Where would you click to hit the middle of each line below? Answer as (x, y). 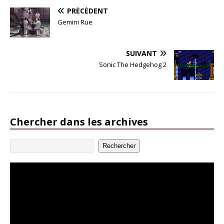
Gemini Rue (75, 22)
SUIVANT (141, 53)
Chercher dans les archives (79, 121)
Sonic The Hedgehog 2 (133, 64)
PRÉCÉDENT (87, 11)
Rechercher (119, 146)
